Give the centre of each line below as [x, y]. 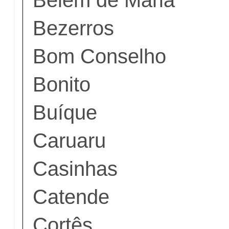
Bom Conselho [100, 56]
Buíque [65, 112]
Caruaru [70, 140]
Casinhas [75, 168]
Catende [71, 197]
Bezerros [74, 28]
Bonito [62, 84]
